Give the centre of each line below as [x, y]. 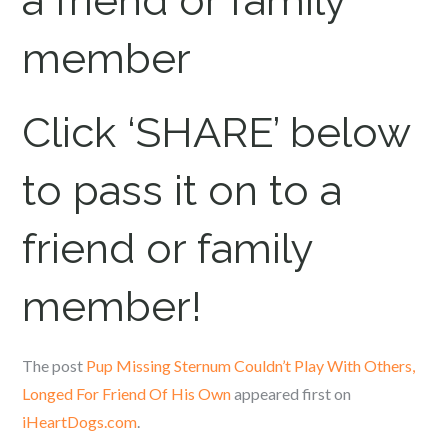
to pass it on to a [182, 190]
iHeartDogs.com [80, 421]
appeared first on [291, 393]
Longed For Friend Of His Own [127, 393]
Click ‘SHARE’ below [216, 132]
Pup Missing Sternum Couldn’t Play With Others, [251, 365]
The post [54, 365]
